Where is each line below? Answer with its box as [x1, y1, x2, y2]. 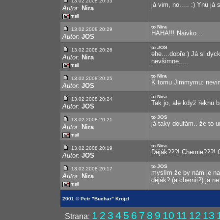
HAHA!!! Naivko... [151, 29, 202, 37]
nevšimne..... [151, 57, 189, 65]
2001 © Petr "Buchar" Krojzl [62, 196, 129, 201]
